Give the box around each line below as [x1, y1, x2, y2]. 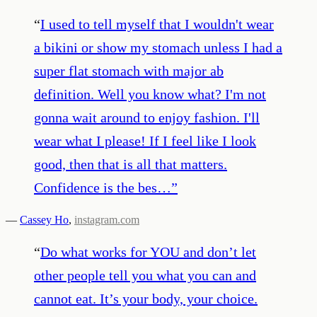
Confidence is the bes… [34, 179, 171, 195]
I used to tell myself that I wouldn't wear [40, 16, 274, 32]
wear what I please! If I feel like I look [34, 132, 256, 149]
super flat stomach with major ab [34, 62, 224, 79]
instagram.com [74, 213, 139, 226]
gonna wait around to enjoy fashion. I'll [34, 109, 260, 125]
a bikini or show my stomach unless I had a [34, 39, 282, 55]
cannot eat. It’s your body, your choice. [34, 290, 258, 306]
